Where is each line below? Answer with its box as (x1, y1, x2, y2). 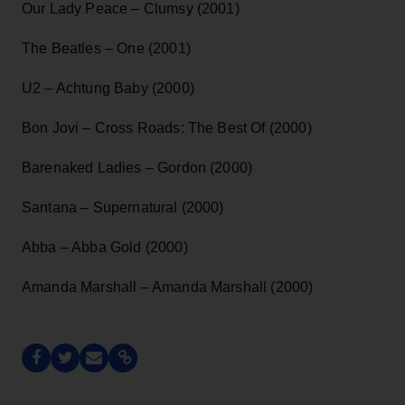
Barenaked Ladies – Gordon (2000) (22, 159, 253, 175)
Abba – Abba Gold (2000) (22, 239, 188, 255)
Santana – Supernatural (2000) (22, 199, 224, 215)
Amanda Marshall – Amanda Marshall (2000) (22, 278, 314, 295)
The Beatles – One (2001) (22, 40, 191, 56)
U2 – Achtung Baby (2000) (22, 80, 194, 96)
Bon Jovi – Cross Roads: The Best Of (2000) (22, 119, 312, 136)
